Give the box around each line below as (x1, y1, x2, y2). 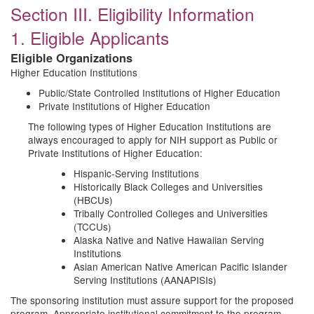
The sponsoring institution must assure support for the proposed (11, 293, 294, 307)
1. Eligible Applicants (11, 25, 169, 50)
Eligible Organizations (11, 50, 132, 66)
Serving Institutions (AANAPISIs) (74, 273, 217, 287)
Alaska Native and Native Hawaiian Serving (74, 233, 264, 247)
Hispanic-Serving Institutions (74, 166, 199, 180)
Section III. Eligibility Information (11, 1, 254, 26)
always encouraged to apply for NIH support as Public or (28, 132, 278, 146)
